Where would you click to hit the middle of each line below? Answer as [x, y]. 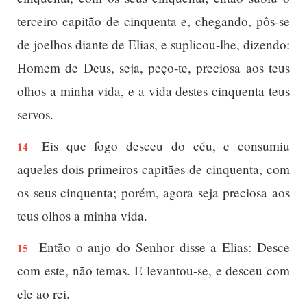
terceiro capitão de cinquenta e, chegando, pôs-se [153, 21]
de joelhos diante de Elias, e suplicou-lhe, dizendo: [153, 44]
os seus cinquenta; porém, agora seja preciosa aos [153, 192]
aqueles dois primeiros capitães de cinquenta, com [153, 169]
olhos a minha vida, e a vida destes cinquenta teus [153, 91]
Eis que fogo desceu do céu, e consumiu [162, 146]
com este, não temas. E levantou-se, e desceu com [153, 270]
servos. [35, 114]
